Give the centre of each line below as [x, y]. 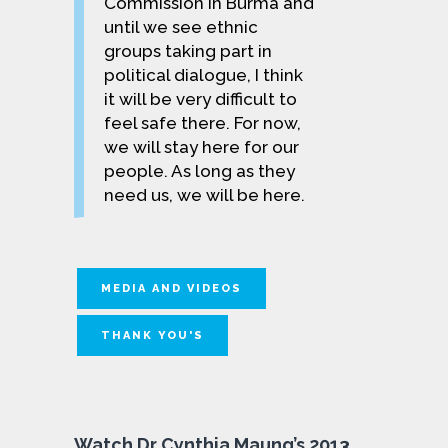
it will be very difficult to [200, 98]
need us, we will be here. [204, 194]
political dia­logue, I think [203, 74]
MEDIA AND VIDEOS [171, 288]
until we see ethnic [181, 26]
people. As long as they [199, 170]
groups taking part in [188, 50]
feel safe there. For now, [202, 122]
